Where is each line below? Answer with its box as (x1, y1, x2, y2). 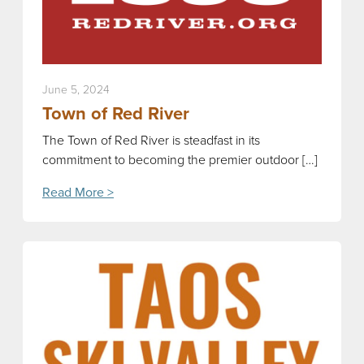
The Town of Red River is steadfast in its (42, 130, 260, 149)
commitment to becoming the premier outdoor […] (42, 149, 318, 169)
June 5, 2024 (42, 80, 110, 98)
